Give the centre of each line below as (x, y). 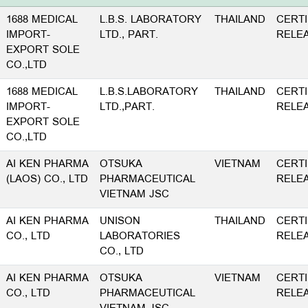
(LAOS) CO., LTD (47, 179)
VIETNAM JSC (134, 195)
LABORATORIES (140, 236)
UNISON (120, 221)
